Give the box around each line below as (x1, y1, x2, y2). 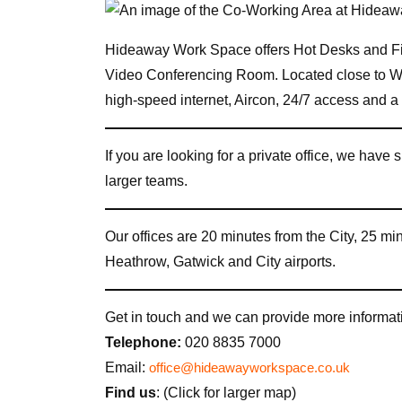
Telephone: (105, 335, 181, 351)
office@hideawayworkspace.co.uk (149, 361, 350, 376)
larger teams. (105, 173, 188, 189)
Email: (105, 360, 149, 376)
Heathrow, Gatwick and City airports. (105, 254, 336, 270)
